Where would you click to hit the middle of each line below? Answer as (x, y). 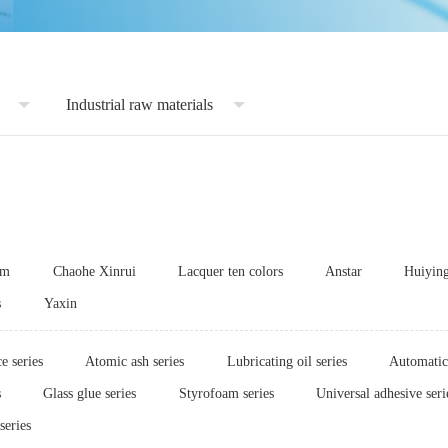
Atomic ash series (135, 362)
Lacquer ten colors (230, 272)
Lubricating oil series (286, 362)
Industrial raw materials (139, 104)
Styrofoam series (226, 394)
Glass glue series (90, 394)
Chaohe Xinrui (94, 272)
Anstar (344, 272)
